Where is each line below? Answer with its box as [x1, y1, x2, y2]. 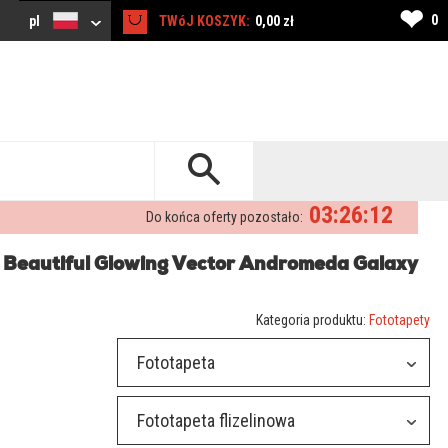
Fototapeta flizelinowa [137, 410, 296, 432]
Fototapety [368, 312, 430, 329]
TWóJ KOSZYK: [159, 13, 250, 30]
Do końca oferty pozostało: [146, 209, 303, 226]
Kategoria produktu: [255, 312, 369, 329]
